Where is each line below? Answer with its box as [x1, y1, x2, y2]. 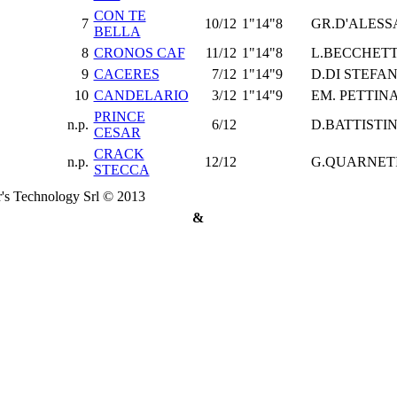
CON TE [93, 8, 146, 23]
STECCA [93, 162, 150, 177]
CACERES [93, 66, 160, 82]
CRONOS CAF [93, 45, 185, 60]
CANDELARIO [93, 88, 189, 103]
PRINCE [93, 109, 145, 124]
